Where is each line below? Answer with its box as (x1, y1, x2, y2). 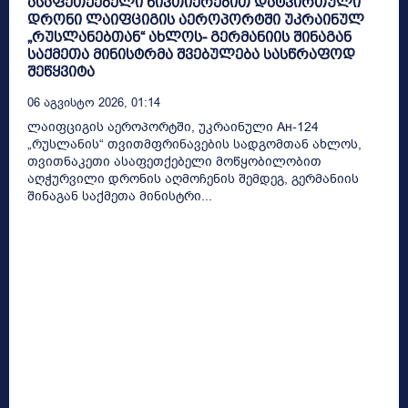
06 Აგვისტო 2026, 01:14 (27, 94, 160, 110)
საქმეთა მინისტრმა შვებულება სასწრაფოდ (27, 46, 355, 62)
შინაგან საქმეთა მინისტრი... (27, 187, 212, 205)
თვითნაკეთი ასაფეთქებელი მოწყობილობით (27, 152, 321, 170)
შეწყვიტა (27, 63, 95, 79)
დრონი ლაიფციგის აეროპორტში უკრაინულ (27, 11, 364, 27)
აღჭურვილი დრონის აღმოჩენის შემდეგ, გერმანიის (27, 169, 359, 188)
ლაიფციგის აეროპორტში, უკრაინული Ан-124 (27, 117, 319, 136)
